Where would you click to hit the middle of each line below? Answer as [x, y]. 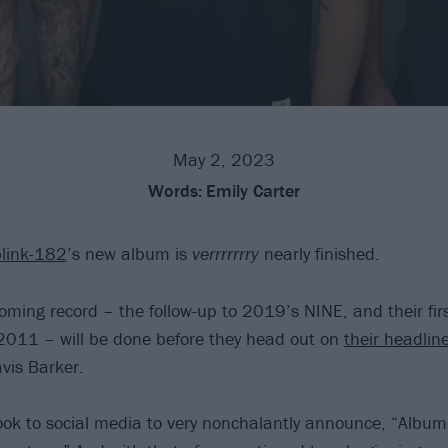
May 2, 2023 [224, 159]
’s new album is [129, 253]
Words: [175, 190]
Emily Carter [253, 190]
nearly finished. [319, 253]
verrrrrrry [225, 253]
